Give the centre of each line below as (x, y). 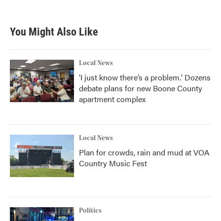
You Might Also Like (54, 32)
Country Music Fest (113, 163)
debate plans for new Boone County (141, 88)
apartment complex (112, 99)
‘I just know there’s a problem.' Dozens (145, 77)
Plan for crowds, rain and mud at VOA (144, 152)
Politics (90, 211)
